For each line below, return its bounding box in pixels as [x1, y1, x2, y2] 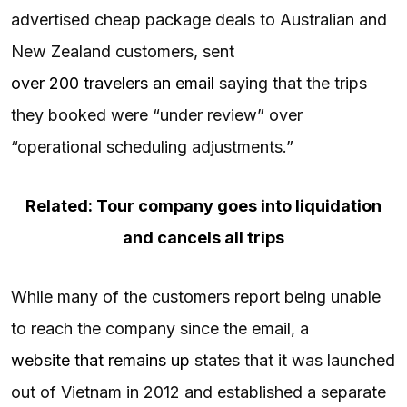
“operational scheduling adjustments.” [11, 136, 293, 156]
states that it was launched [190, 350, 395, 370]
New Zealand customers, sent [11, 41, 234, 61]
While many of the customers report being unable [11, 286, 381, 306]
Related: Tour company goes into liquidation [25, 195, 382, 215]
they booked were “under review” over [11, 104, 303, 124]
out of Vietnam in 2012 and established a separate [11, 382, 386, 402]
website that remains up [11, 350, 190, 370]
